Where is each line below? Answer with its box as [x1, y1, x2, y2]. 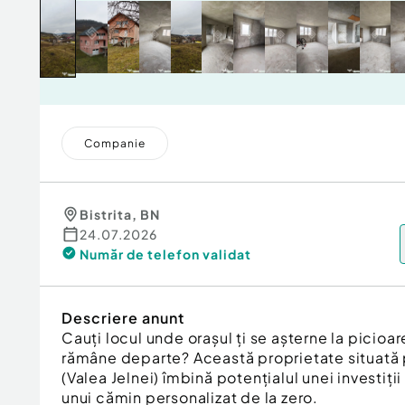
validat [202, 246, 251, 262]
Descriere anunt [61, 308, 184, 327]
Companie [84, 137, 146, 150]
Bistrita [80, 206, 132, 222]
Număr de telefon [80, 246, 200, 262]
